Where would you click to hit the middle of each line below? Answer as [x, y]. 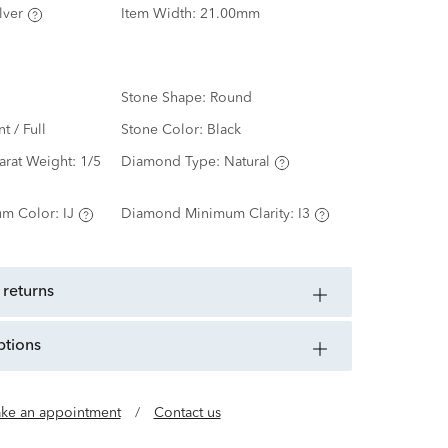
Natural [246, 162]
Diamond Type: [172, 162]
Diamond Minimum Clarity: [209, 214]
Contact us [187, 413]
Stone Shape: [165, 98]
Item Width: [160, 14]
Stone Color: [163, 130]
